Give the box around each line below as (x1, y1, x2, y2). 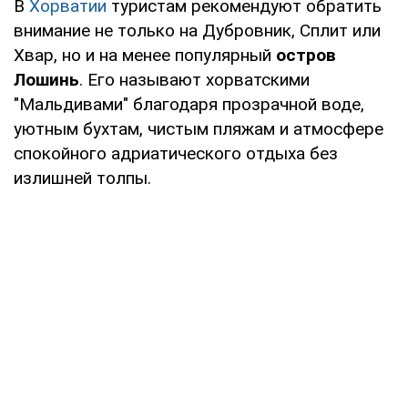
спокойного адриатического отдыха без (14, 142, 338, 164)
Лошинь (14, 68, 79, 90)
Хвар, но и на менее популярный (14, 44, 276, 66)
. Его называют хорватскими (79, 68, 310, 90)
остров (276, 44, 336, 66)
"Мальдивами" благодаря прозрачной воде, (14, 93, 364, 115)
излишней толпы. (14, 167, 151, 189)
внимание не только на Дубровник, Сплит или (14, 19, 381, 41)
